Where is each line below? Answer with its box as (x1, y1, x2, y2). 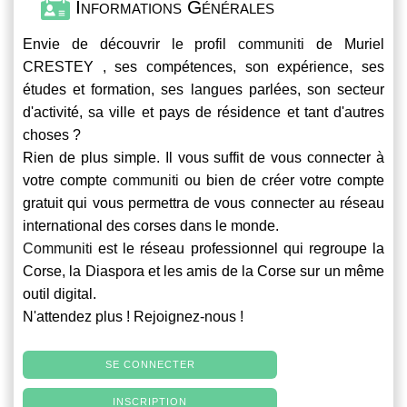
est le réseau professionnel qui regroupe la (93, 240, 384, 256)
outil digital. (23, 285, 96, 302)
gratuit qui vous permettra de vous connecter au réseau (23, 194, 384, 211)
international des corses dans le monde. (23, 217, 279, 233)
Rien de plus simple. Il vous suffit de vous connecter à (23, 149, 384, 165)
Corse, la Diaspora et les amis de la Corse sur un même (23, 263, 384, 279)
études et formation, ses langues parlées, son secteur (23, 81, 384, 97)
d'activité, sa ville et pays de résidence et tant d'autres (23, 104, 384, 120)
